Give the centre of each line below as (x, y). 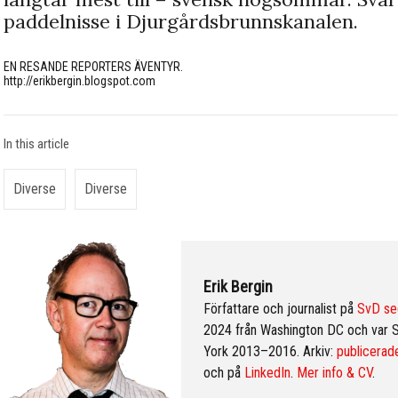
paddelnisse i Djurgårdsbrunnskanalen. (181, 21)
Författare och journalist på (280, 308)
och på (224, 372)
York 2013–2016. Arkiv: (270, 351)
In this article (36, 143)
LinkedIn (267, 372)
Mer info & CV (334, 372)
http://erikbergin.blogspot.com (80, 80)
